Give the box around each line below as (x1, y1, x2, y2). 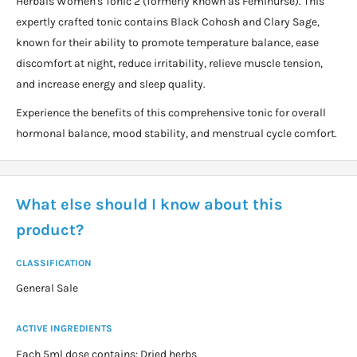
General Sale (16, 281, 78, 296)
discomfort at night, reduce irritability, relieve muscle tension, (16, 56, 323, 70)
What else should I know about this (16, 194, 283, 214)
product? (16, 220, 84, 239)
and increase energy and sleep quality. (16, 76, 206, 91)
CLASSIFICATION (16, 257, 92, 269)
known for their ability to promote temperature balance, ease (16, 35, 319, 49)
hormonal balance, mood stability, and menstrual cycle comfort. (16, 126, 337, 140)
